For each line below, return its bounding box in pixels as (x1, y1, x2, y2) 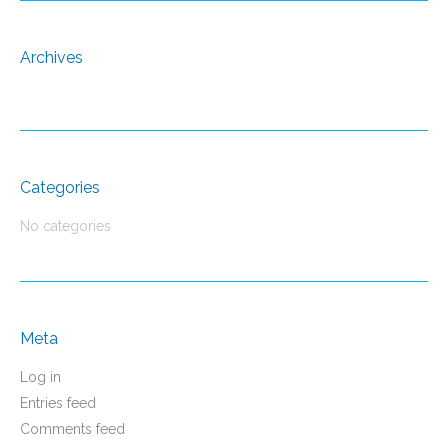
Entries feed (20, 395, 96, 411)
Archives (20, 48, 83, 67)
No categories (20, 218, 111, 234)
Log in (20, 369, 61, 385)
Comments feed (20, 421, 125, 437)
